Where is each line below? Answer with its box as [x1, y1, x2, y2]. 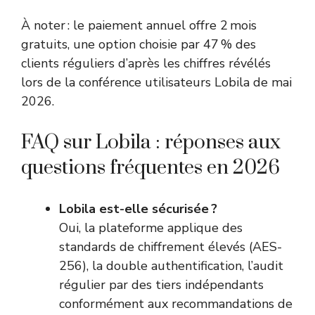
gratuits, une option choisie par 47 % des [21, 36, 256, 53]
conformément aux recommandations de [59, 295, 292, 313]
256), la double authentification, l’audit [59, 257, 283, 275]
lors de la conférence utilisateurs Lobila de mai [21, 74, 292, 91]
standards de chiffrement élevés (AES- [59, 238, 282, 256]
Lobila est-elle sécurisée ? [59, 200, 217, 218]
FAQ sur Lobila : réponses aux [21, 130, 281, 155]
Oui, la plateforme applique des [59, 219, 243, 237]
